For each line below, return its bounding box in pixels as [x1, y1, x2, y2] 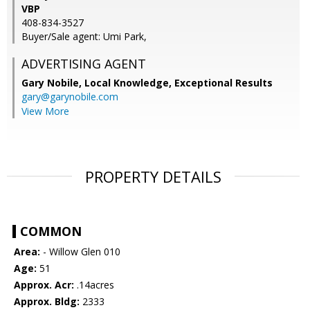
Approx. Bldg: [14, 295, 80, 309]
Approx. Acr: [14, 278, 74, 292]
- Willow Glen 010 [40, 245, 120, 259]
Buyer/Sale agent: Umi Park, [21, 30, 147, 44]
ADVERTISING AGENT [21, 55, 146, 73]
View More [21, 104, 69, 118]
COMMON [20, 223, 82, 240]
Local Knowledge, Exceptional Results [84, 76, 273, 90]
